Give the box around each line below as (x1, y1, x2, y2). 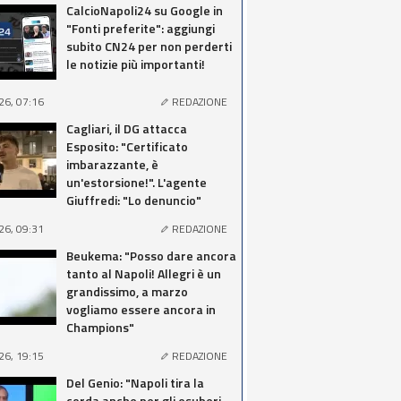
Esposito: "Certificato (66, 137, 188, 156)
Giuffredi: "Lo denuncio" (66, 191, 201, 209)
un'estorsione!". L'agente (66, 173, 207, 192)
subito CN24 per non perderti (66, 37, 232, 55)
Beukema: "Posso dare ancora (66, 246, 236, 265)
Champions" (66, 318, 134, 337)
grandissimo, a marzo (66, 282, 188, 301)
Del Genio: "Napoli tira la (66, 373, 204, 392)
